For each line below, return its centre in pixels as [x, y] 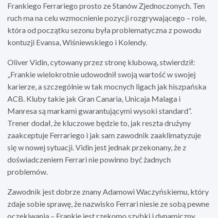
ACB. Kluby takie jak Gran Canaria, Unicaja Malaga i [94, 98]
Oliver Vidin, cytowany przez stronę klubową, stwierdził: [101, 62]
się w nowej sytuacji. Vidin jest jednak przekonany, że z [97, 147]
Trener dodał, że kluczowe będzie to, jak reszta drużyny [99, 123]
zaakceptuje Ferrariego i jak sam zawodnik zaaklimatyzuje [104, 135]
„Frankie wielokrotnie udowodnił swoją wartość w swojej [101, 74]
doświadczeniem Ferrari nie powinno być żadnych [89, 159]
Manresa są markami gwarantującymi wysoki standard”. [100, 110]
